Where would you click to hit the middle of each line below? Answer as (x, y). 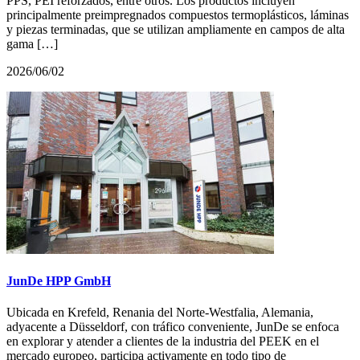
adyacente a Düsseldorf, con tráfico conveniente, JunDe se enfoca (173, 327)
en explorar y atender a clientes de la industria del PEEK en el (163, 342)
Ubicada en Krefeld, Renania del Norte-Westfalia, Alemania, (160, 313)
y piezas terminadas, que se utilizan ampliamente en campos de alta (176, 29)
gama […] (32, 43)
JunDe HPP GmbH (59, 281)
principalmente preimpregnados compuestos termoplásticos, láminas (178, 14)
